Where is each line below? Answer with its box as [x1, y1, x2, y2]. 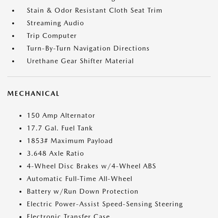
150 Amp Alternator [27, 111, 95, 119]
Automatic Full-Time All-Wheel [27, 175, 132, 182]
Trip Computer [27, 32, 77, 39]
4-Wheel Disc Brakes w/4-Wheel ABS [27, 162, 156, 170]
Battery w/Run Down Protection [27, 187, 139, 195]
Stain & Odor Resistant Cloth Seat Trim [27, 6, 163, 14]
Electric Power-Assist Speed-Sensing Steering [27, 200, 183, 208]
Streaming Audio [27, 19, 84, 27]
